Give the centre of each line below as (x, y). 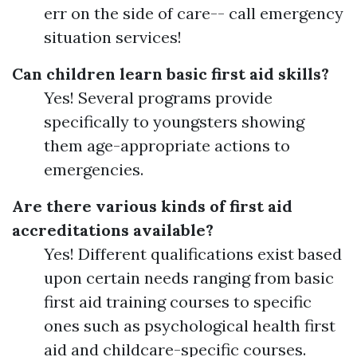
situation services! (113, 37)
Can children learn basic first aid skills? (171, 74)
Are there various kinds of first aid (152, 206)
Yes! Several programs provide (158, 98)
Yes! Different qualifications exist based (193, 254)
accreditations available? (113, 230)
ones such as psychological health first (190, 326)
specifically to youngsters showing (174, 122)
